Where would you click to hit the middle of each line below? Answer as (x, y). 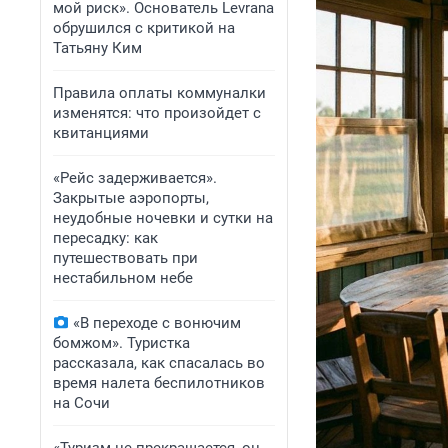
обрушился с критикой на (144, 28)
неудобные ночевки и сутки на (163, 218)
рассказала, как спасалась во (159, 363)
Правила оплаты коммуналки (159, 93)
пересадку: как (105, 238)
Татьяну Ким (97, 48)
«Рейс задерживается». (135, 178)
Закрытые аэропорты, (131, 198)
